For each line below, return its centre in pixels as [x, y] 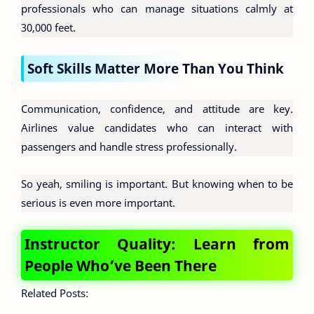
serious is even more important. [98, 202]
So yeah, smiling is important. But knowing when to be [157, 183]
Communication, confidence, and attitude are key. [157, 109]
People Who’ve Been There [121, 266]
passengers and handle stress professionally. [129, 146]
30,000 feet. [48, 27]
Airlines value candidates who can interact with [157, 128]
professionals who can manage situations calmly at [157, 8]
